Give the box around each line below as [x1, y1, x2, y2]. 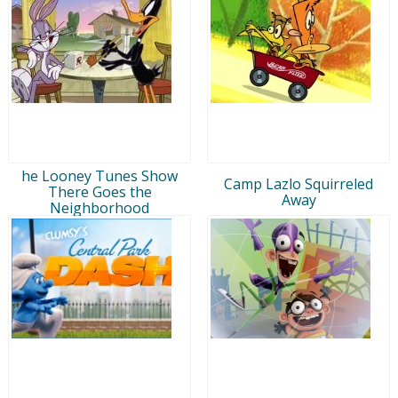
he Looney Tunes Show [21, 165, 178, 186]
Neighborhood [50, 197, 149, 218]
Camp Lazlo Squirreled [224, 173, 373, 194]
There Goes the [47, 181, 152, 202]
